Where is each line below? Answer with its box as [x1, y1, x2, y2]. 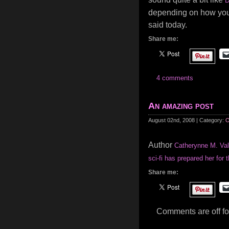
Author [148, 141, 174, 149]
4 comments [156, 74, 193, 82]
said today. [148, 20, 187, 29]
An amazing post [148, 101, 214, 111]
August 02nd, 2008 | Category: [148, 117, 225, 123]
